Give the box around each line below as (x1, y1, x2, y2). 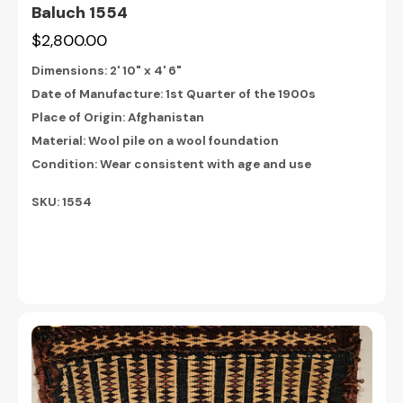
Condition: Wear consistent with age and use (31, 156, 311, 172)
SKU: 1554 (31, 194, 92, 210)
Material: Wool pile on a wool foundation (31, 132, 279, 148)
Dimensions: (31, 62, 110, 78)
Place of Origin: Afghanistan (31, 109, 204, 125)
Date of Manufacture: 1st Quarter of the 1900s (31, 85, 316, 102)
